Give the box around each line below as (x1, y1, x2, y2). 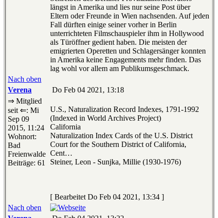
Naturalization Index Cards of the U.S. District (50, 131, 193, 140)
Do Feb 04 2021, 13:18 (50, 86, 124, 94)
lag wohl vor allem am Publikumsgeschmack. (50, 64, 189, 73)
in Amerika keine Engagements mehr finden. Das (50, 55, 201, 64)
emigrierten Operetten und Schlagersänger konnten (50, 47, 206, 55)
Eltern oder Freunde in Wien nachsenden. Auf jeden (50, 12, 209, 20)
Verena (8, 86, 32, 94)
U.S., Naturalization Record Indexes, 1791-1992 (50, 105, 199, 114)
